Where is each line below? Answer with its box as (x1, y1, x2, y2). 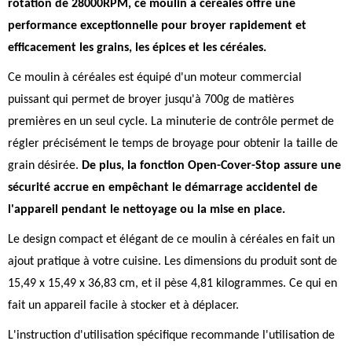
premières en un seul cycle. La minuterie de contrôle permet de (8, 115, 334, 128)
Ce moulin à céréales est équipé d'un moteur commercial (8, 71, 302, 84)
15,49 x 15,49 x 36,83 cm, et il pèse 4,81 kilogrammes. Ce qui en (8, 277, 337, 290)
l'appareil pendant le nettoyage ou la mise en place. (8, 203, 285, 216)
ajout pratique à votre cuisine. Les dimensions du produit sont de (8, 255, 337, 268)
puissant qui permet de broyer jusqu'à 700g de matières (8, 93, 294, 106)
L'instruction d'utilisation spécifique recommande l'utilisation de (8, 329, 335, 342)
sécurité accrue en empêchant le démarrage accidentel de (8, 181, 317, 194)
